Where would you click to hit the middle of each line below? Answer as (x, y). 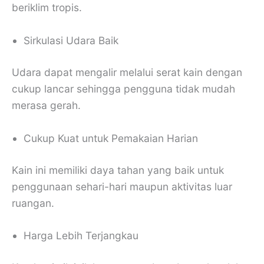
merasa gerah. (46, 105)
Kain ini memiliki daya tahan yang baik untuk (118, 170)
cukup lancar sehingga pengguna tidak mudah (123, 88)
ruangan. (33, 203)
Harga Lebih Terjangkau (81, 236)
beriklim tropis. (47, 8)
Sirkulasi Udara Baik (71, 40)
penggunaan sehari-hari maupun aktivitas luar (122, 186)
